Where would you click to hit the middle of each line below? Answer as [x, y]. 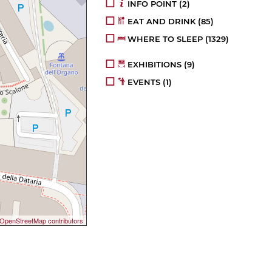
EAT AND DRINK [162, 22]
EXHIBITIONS [155, 65]
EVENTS [144, 82]
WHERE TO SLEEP [165, 39]
